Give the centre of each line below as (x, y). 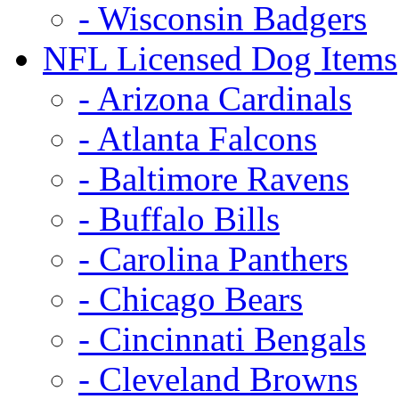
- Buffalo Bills (179, 218)
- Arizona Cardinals (215, 98)
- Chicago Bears (191, 298)
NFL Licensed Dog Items (220, 58)
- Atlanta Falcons (198, 138)
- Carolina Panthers (213, 258)
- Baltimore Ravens (214, 178)
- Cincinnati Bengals (222, 338)
